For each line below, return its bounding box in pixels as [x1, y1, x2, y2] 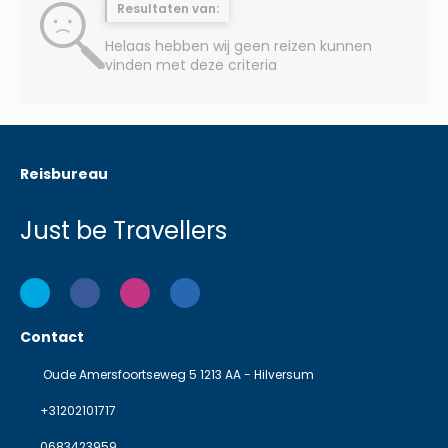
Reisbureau [20, 164, 108, 185]
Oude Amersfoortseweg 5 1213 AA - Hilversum [40, 366, 314, 384]
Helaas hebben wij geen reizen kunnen [105, 36, 372, 57]
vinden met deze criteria [105, 55, 277, 76]
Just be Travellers [20, 214, 227, 248]
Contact [20, 327, 84, 348]
